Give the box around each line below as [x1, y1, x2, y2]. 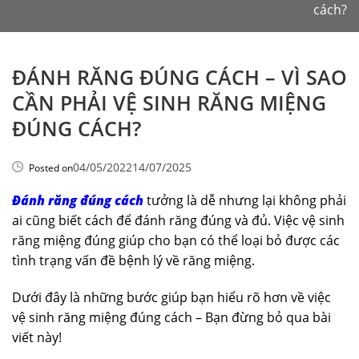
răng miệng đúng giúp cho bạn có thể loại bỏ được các [12, 232, 340, 250]
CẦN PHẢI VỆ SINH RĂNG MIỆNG [12, 88, 326, 116]
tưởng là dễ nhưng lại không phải [143, 192, 346, 210]
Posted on [29, 160, 73, 175]
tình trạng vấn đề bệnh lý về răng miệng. [12, 252, 258, 270]
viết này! [12, 328, 62, 346]
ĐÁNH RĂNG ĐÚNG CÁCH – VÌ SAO [12, 63, 347, 91]
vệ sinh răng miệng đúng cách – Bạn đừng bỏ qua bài [12, 308, 331, 326]
